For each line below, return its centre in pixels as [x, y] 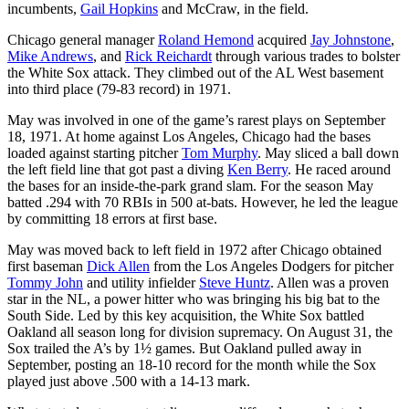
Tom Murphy [220, 152]
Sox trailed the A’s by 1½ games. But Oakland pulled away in [184, 348]
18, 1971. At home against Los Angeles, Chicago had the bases [189, 136]
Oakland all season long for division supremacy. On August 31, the [200, 331]
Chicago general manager [83, 39]
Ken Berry [257, 169]
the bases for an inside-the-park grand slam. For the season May [190, 185]
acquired [282, 39]
